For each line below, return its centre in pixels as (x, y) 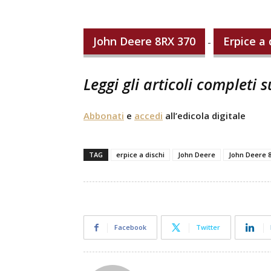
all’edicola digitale (204, 116)
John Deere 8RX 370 (144, 41)
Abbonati (104, 116)
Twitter (208, 227)
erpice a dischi (140, 155)
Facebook (130, 227)
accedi (149, 116)
